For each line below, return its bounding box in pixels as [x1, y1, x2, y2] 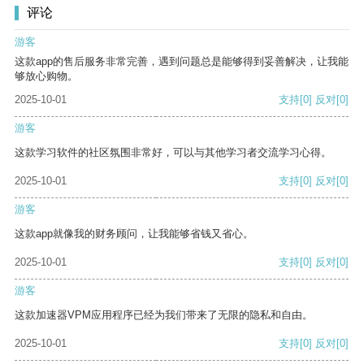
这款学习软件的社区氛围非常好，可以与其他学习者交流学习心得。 [15, 146, 331, 159]
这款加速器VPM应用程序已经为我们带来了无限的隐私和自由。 [15, 309, 313, 322]
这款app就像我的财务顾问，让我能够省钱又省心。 [15, 227, 253, 240]
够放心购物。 [15, 70, 78, 83]
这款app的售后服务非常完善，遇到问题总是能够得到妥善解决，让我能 [15, 55, 349, 68]
